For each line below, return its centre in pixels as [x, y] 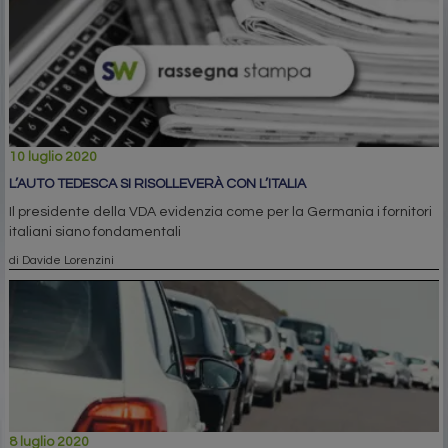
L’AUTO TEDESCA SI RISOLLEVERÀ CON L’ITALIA [157, 184]
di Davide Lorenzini [61, 260]
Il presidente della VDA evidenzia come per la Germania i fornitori [220, 212]
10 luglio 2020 [53, 157]
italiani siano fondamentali [95, 232]
